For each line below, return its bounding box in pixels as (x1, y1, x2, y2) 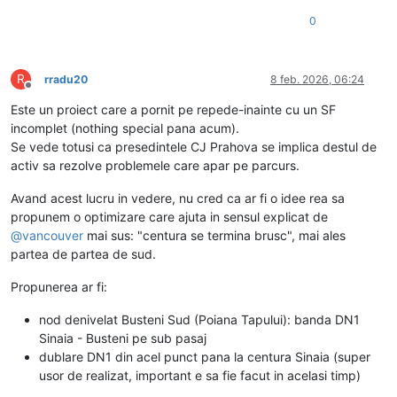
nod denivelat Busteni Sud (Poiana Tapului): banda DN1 (39, 311, 360, 327)
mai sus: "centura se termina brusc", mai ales (83, 227, 346, 243)
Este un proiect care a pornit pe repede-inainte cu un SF (11, 101, 336, 117)
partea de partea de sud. (11, 245, 156, 261)
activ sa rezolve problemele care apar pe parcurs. (11, 157, 300, 173)
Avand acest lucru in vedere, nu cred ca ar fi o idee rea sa (11, 190, 345, 206)
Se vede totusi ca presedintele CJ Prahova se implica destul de (11, 138, 377, 154)
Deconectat (27, 84, 86, 98)
